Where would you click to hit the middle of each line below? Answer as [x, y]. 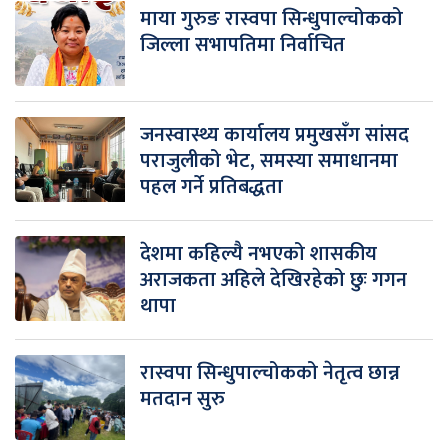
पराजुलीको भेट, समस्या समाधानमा [269, 160]
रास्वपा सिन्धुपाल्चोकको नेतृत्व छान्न [270, 372]
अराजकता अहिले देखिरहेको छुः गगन [273, 279]
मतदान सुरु [182, 398]
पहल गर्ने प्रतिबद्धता [211, 186]
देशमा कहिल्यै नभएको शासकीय [258, 253]
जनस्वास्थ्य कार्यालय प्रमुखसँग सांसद [274, 134]
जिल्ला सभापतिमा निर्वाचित [242, 44]
